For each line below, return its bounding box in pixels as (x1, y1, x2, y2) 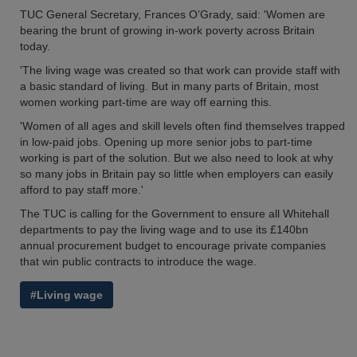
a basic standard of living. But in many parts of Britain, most (20, 80, 319, 92)
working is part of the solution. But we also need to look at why (20, 151, 333, 164)
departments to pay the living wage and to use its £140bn (20, 223, 308, 236)
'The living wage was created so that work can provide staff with (20, 64, 340, 76)
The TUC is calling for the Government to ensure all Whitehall (20, 207, 329, 220)
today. (20, 40, 50, 53)
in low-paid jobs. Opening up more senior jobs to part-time (20, 135, 312, 148)
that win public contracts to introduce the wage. (20, 255, 257, 268)
